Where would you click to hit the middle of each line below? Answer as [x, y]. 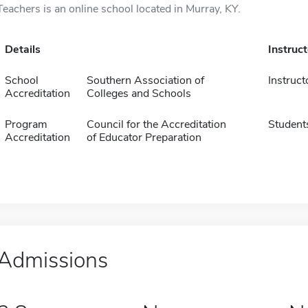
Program [26, 124]
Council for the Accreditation [156, 124]
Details [22, 49]
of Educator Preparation [144, 137]
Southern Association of [145, 80]
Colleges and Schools [139, 93]
